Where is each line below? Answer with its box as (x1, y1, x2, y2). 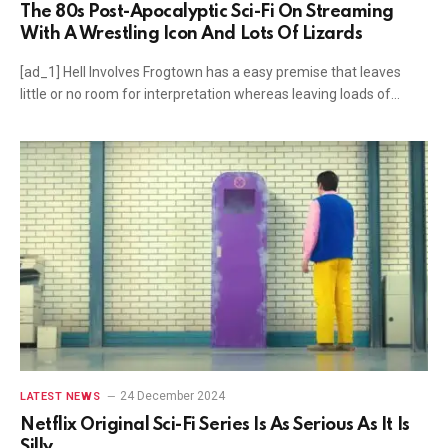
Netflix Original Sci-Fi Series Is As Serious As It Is (20, 415, 410, 434)
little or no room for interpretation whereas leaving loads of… (20, 86, 400, 102)
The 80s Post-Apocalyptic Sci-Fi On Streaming (20, 3, 394, 21)
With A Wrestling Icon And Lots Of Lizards (20, 25, 363, 43)
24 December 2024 (120, 388, 226, 403)
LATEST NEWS (20, 389, 101, 403)
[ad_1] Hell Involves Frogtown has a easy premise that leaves (20, 64, 401, 80)
